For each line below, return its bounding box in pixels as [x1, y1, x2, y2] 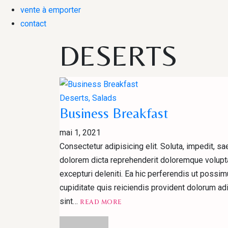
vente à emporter [20, 5, 81, 15]
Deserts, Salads [60, 93, 117, 103]
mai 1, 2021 [60, 128, 101, 138]
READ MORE [80, 198, 122, 207]
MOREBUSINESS [121, 205, 175, 214]
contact [20, 19, 46, 28]
